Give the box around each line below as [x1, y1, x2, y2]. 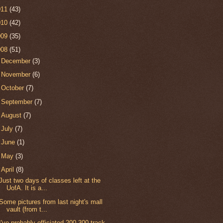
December [1, 57, 33, 65]
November [1, 71, 33, 79]
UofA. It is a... [6, 184, 48, 192]
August [1, 111, 24, 119]
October [1, 84, 26, 92]
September [1, 98, 35, 106]
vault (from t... [6, 205, 48, 213]
